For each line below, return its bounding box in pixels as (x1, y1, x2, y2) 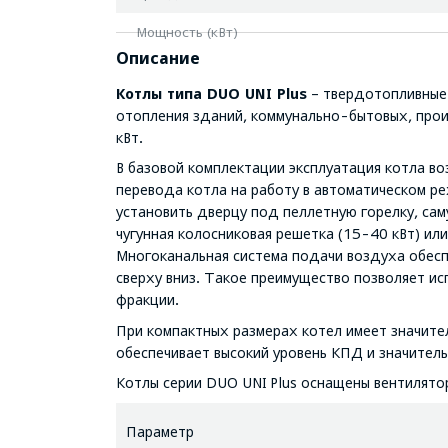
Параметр (125, 422, 194, 440)
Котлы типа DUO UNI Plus (115, 85, 307, 102)
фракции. (115, 291, 179, 309)
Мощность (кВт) (135, 24, 238, 40)
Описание (115, 49, 200, 67)
